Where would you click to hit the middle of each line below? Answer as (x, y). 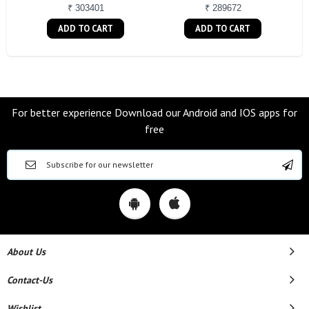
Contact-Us (30, 280)
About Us (26, 252)
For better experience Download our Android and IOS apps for (154, 113)
